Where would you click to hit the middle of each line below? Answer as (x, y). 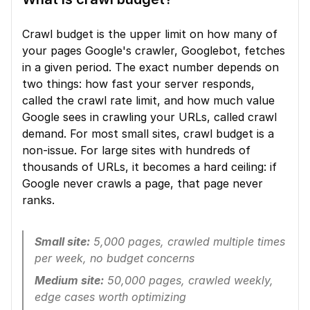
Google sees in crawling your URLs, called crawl (149, 117)
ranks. (38, 200)
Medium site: (69, 280)
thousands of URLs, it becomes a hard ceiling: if (149, 167)
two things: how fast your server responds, (138, 84)
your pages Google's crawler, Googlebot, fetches (154, 51)
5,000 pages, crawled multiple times (188, 241)
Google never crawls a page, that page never (143, 183)
